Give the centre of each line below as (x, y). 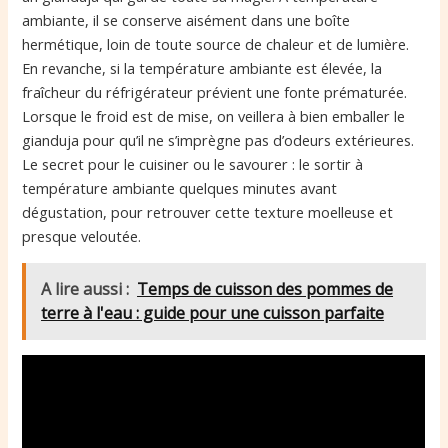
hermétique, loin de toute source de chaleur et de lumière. (216, 44)
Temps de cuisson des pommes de (265, 289)
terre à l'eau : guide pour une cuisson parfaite (213, 313)
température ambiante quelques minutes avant (180, 188)
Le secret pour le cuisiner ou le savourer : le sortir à (193, 164)
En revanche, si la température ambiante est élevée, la (202, 68)
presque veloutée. (82, 236)
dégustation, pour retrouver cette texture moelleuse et (208, 212)
